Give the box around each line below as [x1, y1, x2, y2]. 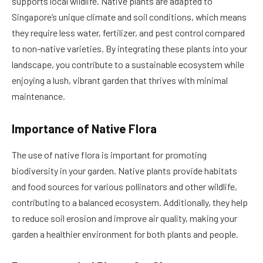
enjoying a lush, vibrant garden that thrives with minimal [12, 74, 228, 86]
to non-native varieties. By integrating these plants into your [12, 42, 247, 54]
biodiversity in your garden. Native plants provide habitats [12, 164, 237, 176]
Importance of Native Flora [12, 122, 157, 136]
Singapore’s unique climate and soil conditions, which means [12, 11, 247, 22]
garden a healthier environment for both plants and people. [12, 228, 238, 240]
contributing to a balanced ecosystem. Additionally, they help [12, 196, 248, 208]
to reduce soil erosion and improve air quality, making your [12, 212, 237, 224]
